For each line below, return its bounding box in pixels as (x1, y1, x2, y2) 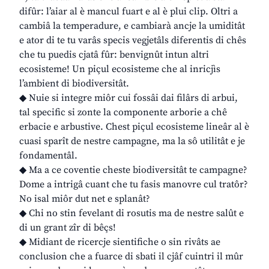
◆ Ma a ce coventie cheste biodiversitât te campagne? (19, 164, 247, 177)
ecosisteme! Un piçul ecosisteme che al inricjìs (19, 63, 220, 76)
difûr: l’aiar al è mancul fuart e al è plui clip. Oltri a (19, 5, 238, 18)
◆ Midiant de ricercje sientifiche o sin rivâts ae (19, 236, 220, 249)
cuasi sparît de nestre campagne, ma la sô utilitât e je (19, 135, 245, 148)
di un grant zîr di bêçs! (19, 222, 116, 234)
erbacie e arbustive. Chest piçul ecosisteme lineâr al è (19, 121, 249, 133)
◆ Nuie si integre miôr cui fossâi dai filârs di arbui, (19, 92, 238, 104)
